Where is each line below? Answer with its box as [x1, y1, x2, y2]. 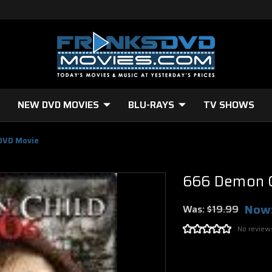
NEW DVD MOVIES [18, 97, 99, 112]
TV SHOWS [203, 97, 254, 112]
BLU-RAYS [128, 97, 174, 112]
